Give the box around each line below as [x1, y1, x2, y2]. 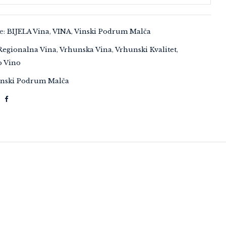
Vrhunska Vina [60, 45, 112, 54]
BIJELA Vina [7, 27, 50, 36]
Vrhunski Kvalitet [115, 45, 177, 54]
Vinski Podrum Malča [74, 27, 151, 36]
